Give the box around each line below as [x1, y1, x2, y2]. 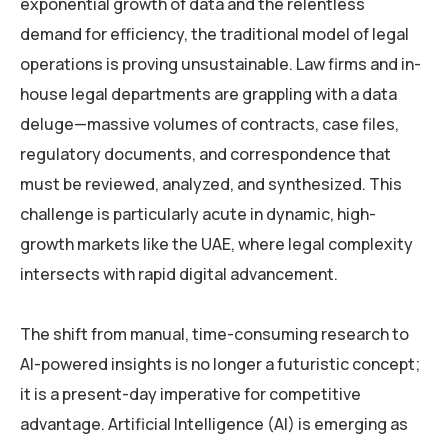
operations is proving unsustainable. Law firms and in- [20, 53, 421, 76]
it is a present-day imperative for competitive [20, 383, 361, 406]
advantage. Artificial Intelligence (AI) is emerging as [20, 413, 408, 436]
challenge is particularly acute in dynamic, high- [20, 203, 376, 226]
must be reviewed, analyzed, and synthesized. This [20, 173, 402, 196]
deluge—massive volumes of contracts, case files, [20, 113, 399, 136]
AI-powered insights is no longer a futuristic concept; [20, 353, 420, 376]
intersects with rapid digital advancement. [20, 263, 338, 286]
